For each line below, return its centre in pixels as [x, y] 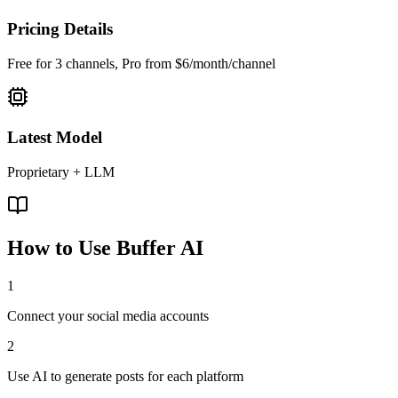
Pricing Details [60, 29]
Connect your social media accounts [108, 316]
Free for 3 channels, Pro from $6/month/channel [141, 64]
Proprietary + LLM [61, 171]
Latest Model [55, 137]
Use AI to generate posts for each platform [125, 377]
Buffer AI [160, 248]
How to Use [62, 248]
